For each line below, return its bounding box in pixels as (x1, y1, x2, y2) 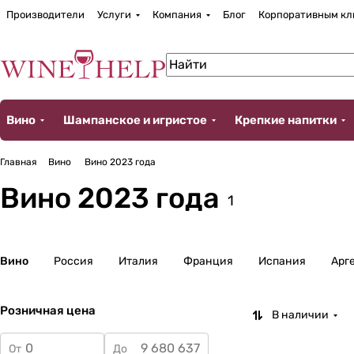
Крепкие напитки (234, 113, 337, 127)
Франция (183, 254, 233, 268)
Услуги (97, 9, 131, 21)
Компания (153, 9, 201, 21)
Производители (6, 9, 85, 21)
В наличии (272, 308, 329, 322)
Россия (54, 254, 93, 268)
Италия (119, 254, 158, 268)
